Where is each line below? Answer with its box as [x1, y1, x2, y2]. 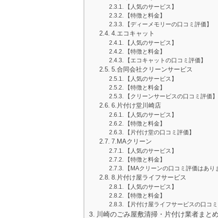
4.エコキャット [111, 30, 155, 37]
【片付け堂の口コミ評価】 [124, 129, 195, 136]
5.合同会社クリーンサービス [111, 66, 193, 73]
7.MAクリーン [111, 138, 152, 145]
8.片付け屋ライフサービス [111, 174, 186, 182]
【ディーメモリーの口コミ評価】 [124, 21, 212, 28]
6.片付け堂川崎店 [111, 102, 161, 109]
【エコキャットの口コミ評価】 [124, 57, 206, 64]
